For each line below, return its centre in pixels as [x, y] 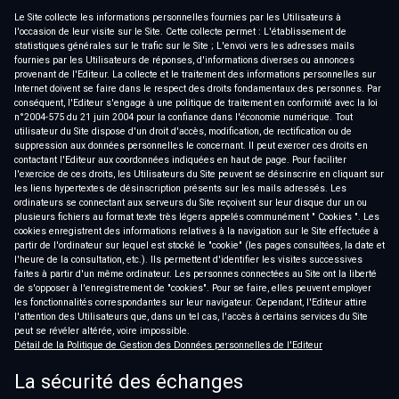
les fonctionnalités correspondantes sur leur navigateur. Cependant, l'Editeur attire [191, 303]
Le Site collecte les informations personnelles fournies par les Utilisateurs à [178, 18]
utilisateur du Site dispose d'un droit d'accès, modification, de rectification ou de [183, 132]
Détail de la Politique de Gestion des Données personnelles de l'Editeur [168, 346]
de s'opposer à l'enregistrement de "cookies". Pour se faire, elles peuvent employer [193, 289]
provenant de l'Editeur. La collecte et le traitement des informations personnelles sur [195, 75]
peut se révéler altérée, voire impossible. [102, 331]
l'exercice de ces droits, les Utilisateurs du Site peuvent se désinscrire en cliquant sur [199, 175]
